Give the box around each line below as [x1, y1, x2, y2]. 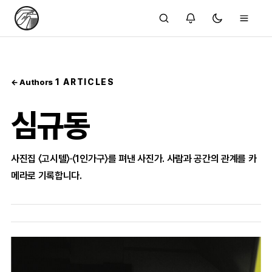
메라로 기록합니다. [11, 170, 82, 182]
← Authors [11, 78, 53, 87]
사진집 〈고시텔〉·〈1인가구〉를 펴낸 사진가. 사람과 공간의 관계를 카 [11, 153, 257, 165]
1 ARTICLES [55, 77, 115, 87]
